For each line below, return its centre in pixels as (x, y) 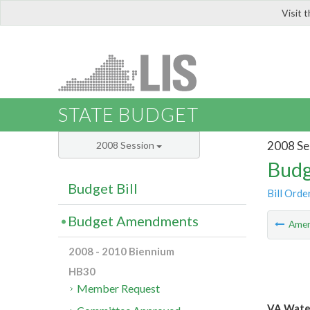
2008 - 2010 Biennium (121, 252)
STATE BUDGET (128, 115)
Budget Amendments (133, 221)
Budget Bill (103, 189)
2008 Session (126, 145)
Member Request (119, 289)
